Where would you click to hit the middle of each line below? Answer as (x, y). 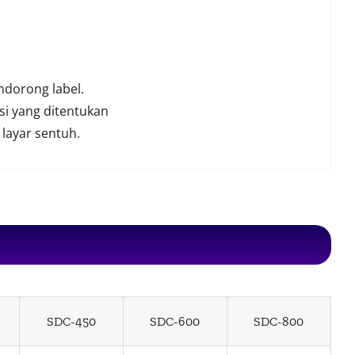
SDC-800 (279, 322)
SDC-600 (175, 322)
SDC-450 (71, 322)
